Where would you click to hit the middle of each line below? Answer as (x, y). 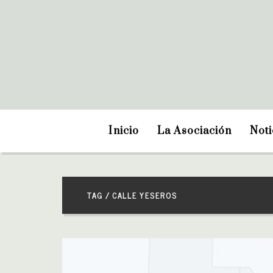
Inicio (124, 131)
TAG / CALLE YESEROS (132, 195)
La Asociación (194, 131)
